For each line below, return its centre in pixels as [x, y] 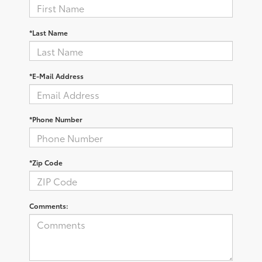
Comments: [49, 206]
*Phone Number [56, 119]
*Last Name [49, 33]
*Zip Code [46, 163]
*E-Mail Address [56, 76]
